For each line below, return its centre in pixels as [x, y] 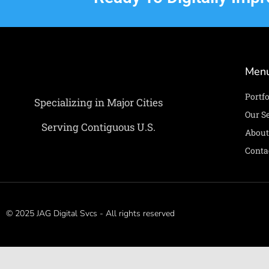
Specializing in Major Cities [98, 102]
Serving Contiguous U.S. [98, 127]
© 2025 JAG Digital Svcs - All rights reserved [90, 213]
